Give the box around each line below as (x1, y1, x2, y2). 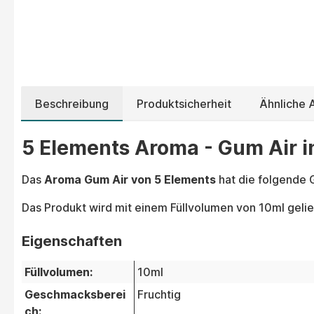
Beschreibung (35, 97, 109, 111)
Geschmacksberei (25, 287, 125, 302)
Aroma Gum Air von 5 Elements (44, 172, 216, 187)
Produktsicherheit (137, 97, 231, 111)
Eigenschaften (22, 233, 122, 250)
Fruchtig (137, 287, 181, 302)
